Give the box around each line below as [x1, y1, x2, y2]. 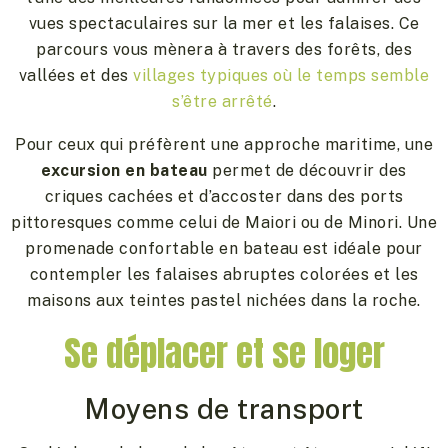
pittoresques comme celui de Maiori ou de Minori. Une [11, 213, 437, 233]
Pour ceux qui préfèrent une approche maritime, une [15, 135, 433, 155]
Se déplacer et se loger [63, 327, 385, 381]
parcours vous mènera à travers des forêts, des [36, 40, 412, 60]
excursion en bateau [41, 161, 208, 181]
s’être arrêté [172, 92, 273, 112]
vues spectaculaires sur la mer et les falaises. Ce [28, 14, 420, 34]
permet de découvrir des [207, 161, 407, 181]
